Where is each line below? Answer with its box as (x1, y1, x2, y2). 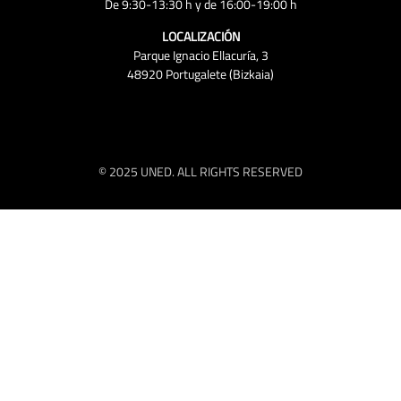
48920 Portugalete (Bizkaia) (127, 64, 274, 84)
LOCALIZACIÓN (161, 27, 240, 47)
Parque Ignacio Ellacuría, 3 (132, 46, 269, 65)
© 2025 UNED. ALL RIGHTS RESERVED (98, 162, 303, 182)
